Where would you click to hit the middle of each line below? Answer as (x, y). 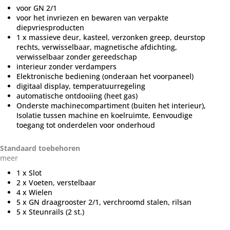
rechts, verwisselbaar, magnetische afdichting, (97, 47)
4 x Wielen (34, 192)
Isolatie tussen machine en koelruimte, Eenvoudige (104, 115)
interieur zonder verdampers (66, 66)
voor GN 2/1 (37, 8)
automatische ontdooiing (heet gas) (77, 95)
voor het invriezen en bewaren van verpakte (92, 17)
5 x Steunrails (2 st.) (50, 212)
